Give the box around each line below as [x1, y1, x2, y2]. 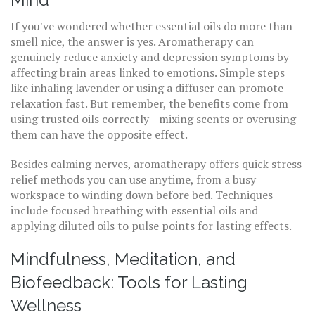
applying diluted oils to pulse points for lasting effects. [11, 218, 292, 233]
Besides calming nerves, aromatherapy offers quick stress [11, 156, 302, 172]
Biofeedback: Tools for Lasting [11, 272, 247, 292]
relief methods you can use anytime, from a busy [11, 172, 256, 187]
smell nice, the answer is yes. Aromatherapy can [11, 34, 254, 49]
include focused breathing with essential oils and [11, 202, 258, 218]
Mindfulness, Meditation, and [11, 249, 236, 269]
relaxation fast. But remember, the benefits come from [11, 96, 288, 111]
